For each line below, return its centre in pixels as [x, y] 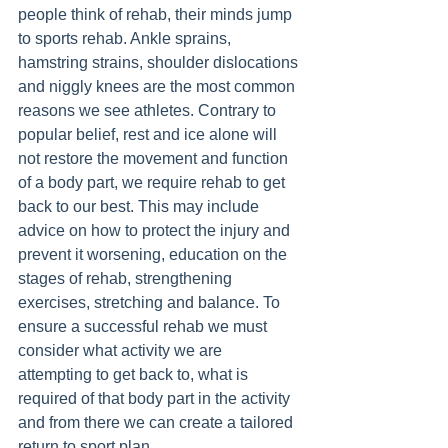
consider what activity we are [122, 350]
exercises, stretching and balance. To [151, 302]
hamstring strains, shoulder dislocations [160, 62]
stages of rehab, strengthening [127, 278]
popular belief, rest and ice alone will [149, 134]
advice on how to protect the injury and [156, 230]
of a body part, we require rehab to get [153, 182]
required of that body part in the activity [156, 398]
